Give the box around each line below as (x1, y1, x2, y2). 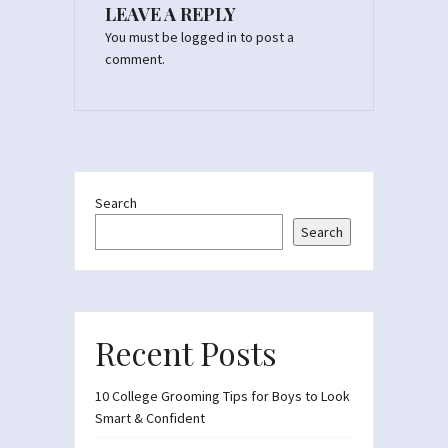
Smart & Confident (95, 408, 205, 427)
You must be (105, 27, 181, 46)
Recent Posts (95, 330, 277, 374)
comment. (105, 49, 165, 68)
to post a (237, 27, 294, 46)
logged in (181, 27, 237, 46)
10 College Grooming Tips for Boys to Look (95, 386, 350, 405)
